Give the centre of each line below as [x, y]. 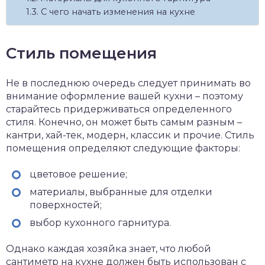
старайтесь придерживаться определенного [119, 109]
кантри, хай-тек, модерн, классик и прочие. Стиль [130, 135]
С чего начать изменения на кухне [118, 12]
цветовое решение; [78, 174]
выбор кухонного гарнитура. [100, 222]
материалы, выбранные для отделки [121, 192]
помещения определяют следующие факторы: [123, 148]
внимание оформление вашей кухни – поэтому [125, 96]
